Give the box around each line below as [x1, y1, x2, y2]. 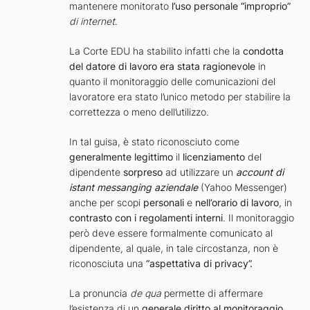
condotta [243, 45, 284, 57]
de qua [130, 287, 161, 300]
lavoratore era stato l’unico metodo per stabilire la [69, 91, 291, 103]
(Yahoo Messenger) [198, 181, 287, 194]
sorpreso [123, 166, 163, 179]
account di [236, 166, 284, 179]
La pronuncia [69, 287, 130, 300]
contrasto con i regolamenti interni [69, 212, 223, 224]
